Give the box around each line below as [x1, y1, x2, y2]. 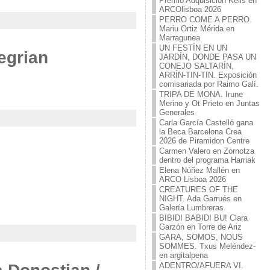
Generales [159, 108, 195, 117]
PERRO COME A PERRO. [159, 15, 252, 24]
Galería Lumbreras [159, 203, 224, 212]
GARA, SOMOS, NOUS [159, 233, 243, 242]
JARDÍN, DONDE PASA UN [159, 52, 256, 61]
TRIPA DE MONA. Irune [159, 90, 243, 99]
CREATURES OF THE [159, 185, 238, 194]
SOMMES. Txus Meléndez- [159, 242, 256, 251]
